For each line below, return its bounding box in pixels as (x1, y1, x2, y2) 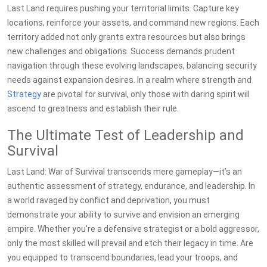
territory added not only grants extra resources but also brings (7, 32, 246, 42)
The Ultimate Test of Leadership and (7, 127, 244, 144)
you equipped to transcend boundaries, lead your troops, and (7, 253, 238, 262)
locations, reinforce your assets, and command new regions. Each (7, 18, 259, 27)
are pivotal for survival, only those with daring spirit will (41, 89, 250, 99)
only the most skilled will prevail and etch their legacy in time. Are (7, 238, 253, 248)
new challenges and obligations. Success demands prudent (7, 46, 235, 56)
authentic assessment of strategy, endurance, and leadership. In (7, 181, 255, 191)
